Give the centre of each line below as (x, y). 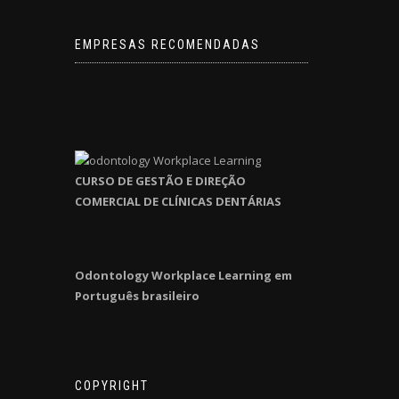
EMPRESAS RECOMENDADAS (167, 45)
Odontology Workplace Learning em (183, 275)
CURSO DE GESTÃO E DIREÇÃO (160, 181)
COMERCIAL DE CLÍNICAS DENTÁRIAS (178, 201)
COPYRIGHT (111, 386)
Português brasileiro (137, 296)
